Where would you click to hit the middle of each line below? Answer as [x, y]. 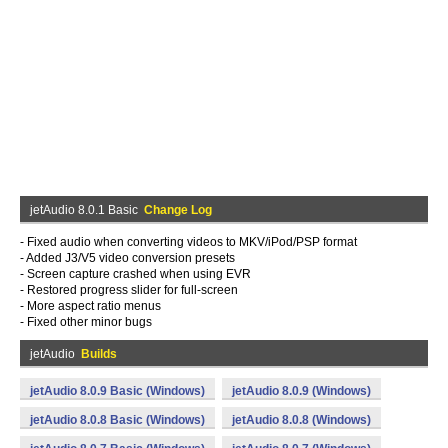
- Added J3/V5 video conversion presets [127, 258]
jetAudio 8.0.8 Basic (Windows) [117, 420]
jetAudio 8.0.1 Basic [87, 210]
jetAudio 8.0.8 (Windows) [301, 420]
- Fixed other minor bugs [86, 322]
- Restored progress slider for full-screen [129, 290]
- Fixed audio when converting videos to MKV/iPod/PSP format [188, 242]
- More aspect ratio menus [90, 306]
